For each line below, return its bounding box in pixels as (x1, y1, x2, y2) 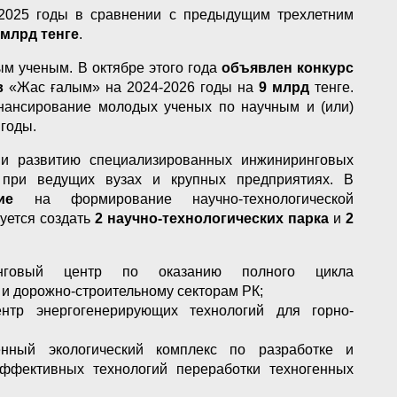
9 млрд (253, 79, 315, 95)
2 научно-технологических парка (95, 210, 329, 226)
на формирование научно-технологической (34, 191, 354, 206)
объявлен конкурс (221, 59, 354, 75)
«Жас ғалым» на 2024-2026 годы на (4, 79, 253, 95)
